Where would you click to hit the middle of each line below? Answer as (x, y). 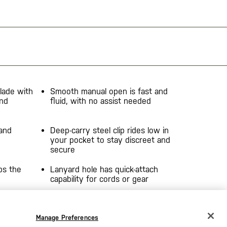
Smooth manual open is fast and (109, 91)
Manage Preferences (67, 218)
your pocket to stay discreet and (110, 140)
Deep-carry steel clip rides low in (109, 130)
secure (62, 149)
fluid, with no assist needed (100, 101)
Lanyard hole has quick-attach (104, 169)
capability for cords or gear (99, 179)
